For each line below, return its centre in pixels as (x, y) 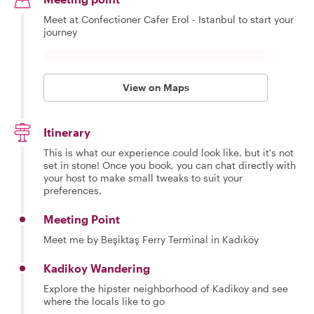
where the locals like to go (104, 301)
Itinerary (67, 132)
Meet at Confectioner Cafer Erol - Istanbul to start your (169, 19)
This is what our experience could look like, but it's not (169, 152)
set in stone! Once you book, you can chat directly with (170, 165)
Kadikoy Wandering (97, 268)
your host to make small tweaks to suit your (143, 178)
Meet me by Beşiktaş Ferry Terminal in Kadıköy (151, 239)
